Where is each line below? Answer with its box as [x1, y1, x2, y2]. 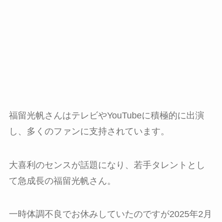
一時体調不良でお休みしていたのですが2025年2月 [8, 209, 212, 220]
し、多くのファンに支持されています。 [8, 126, 169, 136]
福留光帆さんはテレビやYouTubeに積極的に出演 [8, 110, 204, 120]
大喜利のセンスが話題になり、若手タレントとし [8, 160, 205, 170]
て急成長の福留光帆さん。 [8, 175, 116, 186]
